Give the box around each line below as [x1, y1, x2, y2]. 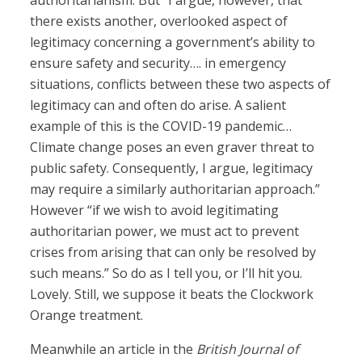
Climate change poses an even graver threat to [30, 138, 315, 157]
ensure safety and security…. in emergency [30, 54, 287, 73]
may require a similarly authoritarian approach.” [30, 180, 321, 199]
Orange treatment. [30, 306, 144, 325]
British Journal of [196, 340, 299, 359]
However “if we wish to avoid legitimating [30, 201, 280, 220]
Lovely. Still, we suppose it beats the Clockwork [30, 285, 314, 304]
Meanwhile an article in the [30, 340, 197, 359]
